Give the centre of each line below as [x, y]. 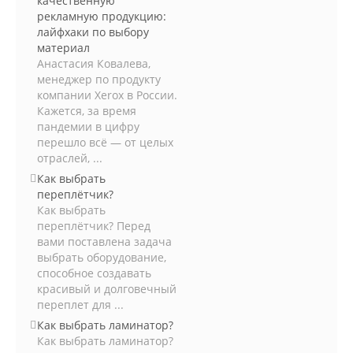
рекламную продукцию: [102, 16]
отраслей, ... [70, 158]
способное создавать [94, 273]
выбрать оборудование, [102, 257]
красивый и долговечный [107, 289]
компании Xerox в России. [107, 95]
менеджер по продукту [99, 79]
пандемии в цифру [88, 126]
